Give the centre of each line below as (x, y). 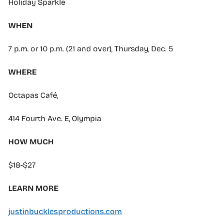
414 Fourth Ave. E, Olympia (55, 118)
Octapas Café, (33, 95)
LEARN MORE (33, 188)
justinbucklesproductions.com (65, 211)
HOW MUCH (31, 141)
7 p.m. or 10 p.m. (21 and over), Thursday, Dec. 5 (91, 48)
